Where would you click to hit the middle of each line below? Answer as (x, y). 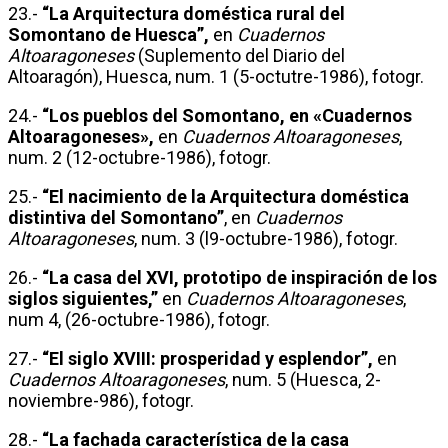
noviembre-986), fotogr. (101, 400)
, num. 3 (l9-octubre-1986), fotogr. (266, 238)
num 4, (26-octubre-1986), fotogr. (139, 319)
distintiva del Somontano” (116, 217)
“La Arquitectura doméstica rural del (193, 13)
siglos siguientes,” (83, 298)
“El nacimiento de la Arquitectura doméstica (225, 196)
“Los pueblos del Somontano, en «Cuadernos (227, 115)
